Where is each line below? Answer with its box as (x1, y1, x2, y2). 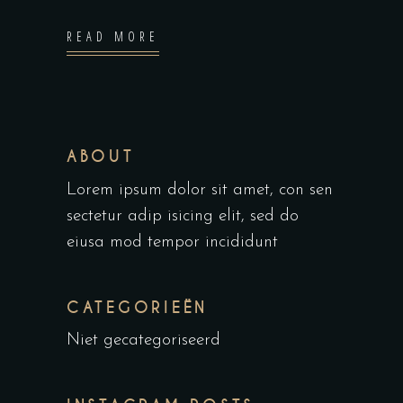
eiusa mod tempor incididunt (67, 234, 278, 252)
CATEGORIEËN (67, 298, 209, 318)
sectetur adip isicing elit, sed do (67, 208, 299, 226)
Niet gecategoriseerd (67, 332, 220, 350)
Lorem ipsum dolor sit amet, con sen (67, 182, 333, 200)
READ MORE (67, 28, 160, 46)
